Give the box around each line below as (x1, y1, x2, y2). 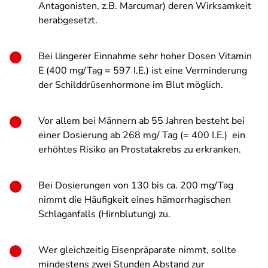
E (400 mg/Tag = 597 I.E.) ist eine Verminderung (38, 64, 247, 77)
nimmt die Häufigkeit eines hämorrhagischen (38, 193, 231, 206)
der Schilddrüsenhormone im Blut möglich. (38, 78, 223, 92)
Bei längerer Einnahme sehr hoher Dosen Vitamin (38, 50, 252, 63)
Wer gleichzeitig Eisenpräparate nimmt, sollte (38, 243, 236, 257)
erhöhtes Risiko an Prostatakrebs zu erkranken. (38, 143, 241, 156)
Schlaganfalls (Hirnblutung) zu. (38, 208, 170, 221)
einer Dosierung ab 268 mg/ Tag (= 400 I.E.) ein (38, 129, 245, 142)
